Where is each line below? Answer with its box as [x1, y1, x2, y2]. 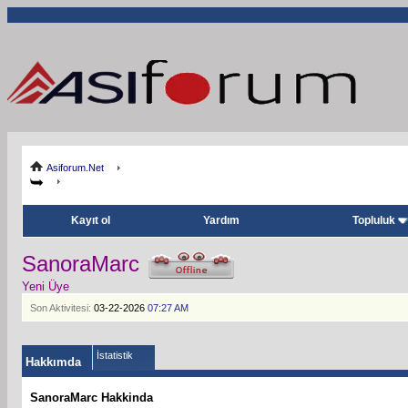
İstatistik [97, 349, 133, 361]
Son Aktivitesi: [30, 301, 91, 313]
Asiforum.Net [46, 161, 104, 173]
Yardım [203, 213, 240, 227]
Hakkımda [25, 354, 81, 369]
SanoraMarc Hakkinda [30, 390, 153, 404]
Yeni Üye [22, 279, 69, 293]
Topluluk [352, 213, 395, 227]
